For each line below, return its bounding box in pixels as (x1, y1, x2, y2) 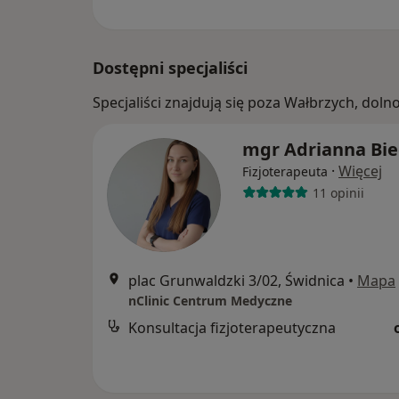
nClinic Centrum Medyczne (128, 292, 292, 309)
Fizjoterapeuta (242, 163, 328, 180)
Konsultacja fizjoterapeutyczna (128, 318, 336, 338)
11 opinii (312, 183, 364, 201)
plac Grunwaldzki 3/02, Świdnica (128, 271, 345, 290)
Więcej (338, 161, 382, 181)
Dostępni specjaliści (93, 57, 248, 78)
